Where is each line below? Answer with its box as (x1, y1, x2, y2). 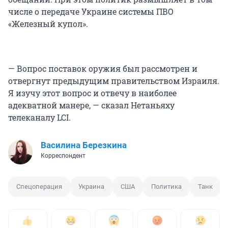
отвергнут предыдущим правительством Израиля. (8, 75, 219, 87)
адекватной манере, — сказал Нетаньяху (8, 100, 175, 111)
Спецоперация (16, 183, 62, 191)
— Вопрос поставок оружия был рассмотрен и (8, 63, 197, 74)
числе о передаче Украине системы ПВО (8, 6, 174, 17)
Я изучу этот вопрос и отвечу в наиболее (8, 88, 177, 99)
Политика (151, 183, 182, 191)
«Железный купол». (8, 18, 88, 30)
